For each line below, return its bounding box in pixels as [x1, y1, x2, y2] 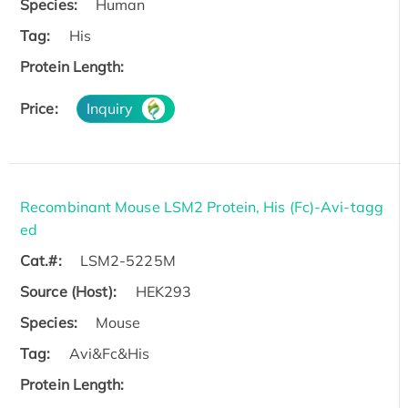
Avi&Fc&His [68, 343, 150, 362]
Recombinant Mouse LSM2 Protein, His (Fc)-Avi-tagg [20, 197, 383, 216]
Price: [20, 98, 58, 117]
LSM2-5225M [79, 250, 176, 270]
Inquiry [86, 98, 134, 117]
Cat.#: [20, 250, 62, 270]
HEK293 [135, 281, 192, 301]
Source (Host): [20, 281, 117, 301]
